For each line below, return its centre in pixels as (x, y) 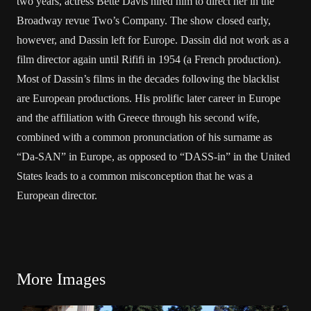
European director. (57, 195)
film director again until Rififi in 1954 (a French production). (149, 59)
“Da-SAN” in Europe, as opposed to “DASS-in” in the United (153, 157)
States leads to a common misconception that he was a (135, 176)
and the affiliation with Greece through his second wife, (138, 118)
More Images (61, 279)
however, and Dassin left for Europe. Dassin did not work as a (153, 40)
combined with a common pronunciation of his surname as (144, 137)
